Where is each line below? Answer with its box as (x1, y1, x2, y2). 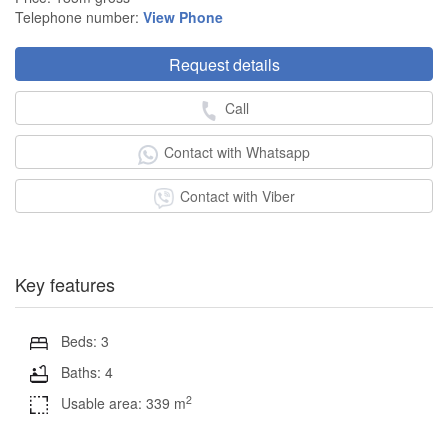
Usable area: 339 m (60, 393, 186, 414)
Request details (168, 53, 280, 77)
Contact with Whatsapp (164, 142, 310, 163)
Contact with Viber (179, 186, 295, 207)
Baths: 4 (60, 361, 113, 382)
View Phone (143, 7, 223, 28)
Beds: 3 (60, 331, 109, 352)
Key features (15, 270, 115, 297)
